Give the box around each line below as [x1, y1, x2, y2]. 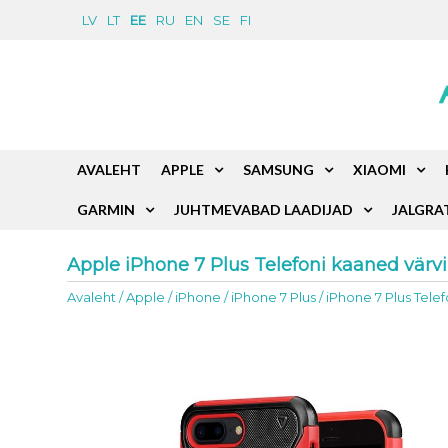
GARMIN [77, 201, 136, 218]
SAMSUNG [243, 161, 315, 178]
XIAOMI [353, 161, 407, 178]
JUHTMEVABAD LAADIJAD [174, 201, 354, 218]
